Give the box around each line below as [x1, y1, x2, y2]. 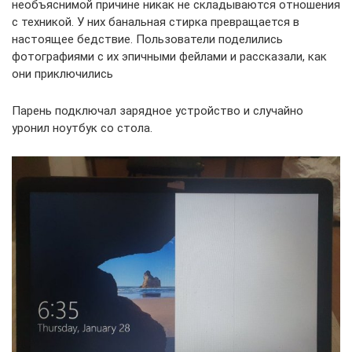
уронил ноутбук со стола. [12, 121, 152, 135]
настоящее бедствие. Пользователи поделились [12, 32, 283, 46]
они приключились [12, 67, 113, 81]
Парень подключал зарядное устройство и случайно [12, 104, 303, 118]
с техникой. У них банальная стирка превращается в [12, 15, 299, 29]
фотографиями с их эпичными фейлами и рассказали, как [12, 49, 327, 64]
